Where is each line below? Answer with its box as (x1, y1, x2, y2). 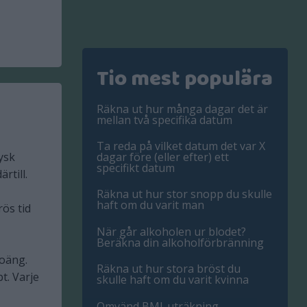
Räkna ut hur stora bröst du (97, 261, 241, 277)
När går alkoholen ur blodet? (97, 223, 247, 239)
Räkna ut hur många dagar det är (97, 101, 269, 116)
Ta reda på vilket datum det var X (97, 138, 266, 154)
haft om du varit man (97, 197, 205, 213)
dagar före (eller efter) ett (97, 149, 230, 165)
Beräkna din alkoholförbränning (97, 234, 265, 250)
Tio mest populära (97, 62, 273, 97)
